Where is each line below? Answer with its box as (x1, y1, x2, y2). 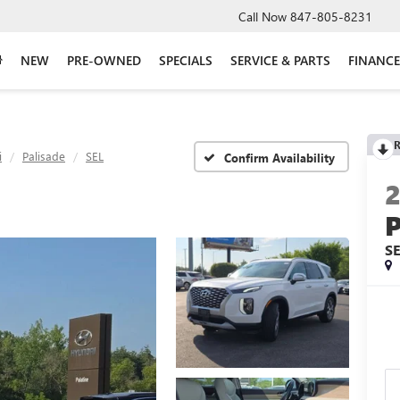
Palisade (22, 148, 65, 163)
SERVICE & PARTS (230, 52, 330, 70)
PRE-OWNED (67, 52, 141, 70)
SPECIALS (159, 52, 212, 70)
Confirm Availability (224, 149, 335, 165)
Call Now (238, 7, 287, 25)
